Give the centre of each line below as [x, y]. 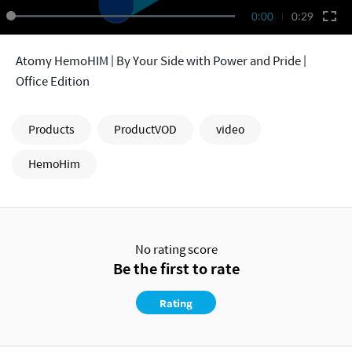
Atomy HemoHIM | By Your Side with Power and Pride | [161, 60]
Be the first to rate [176, 269]
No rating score [176, 249]
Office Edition [53, 81]
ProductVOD [145, 129]
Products [51, 129]
